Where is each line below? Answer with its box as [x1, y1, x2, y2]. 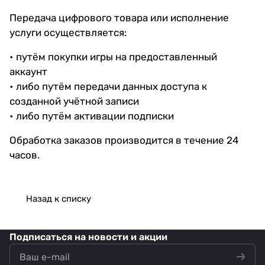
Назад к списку [26, 193, 91, 204]
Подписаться [9, 231, 75, 243]
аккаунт [9, 65, 47, 77]
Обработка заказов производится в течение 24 [9, 134, 239, 146]
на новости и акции [75, 231, 167, 243]
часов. [9, 148, 40, 161]
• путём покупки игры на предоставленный [9, 50, 217, 63]
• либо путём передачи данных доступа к [9, 80, 207, 92]
